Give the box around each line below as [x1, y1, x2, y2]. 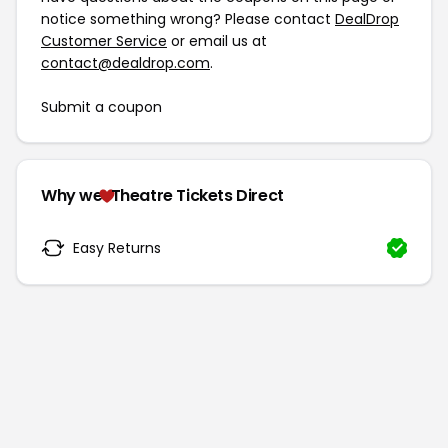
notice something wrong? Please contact [41, 9, 335, 29]
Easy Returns [73, 237, 161, 258]
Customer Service [41, 31, 167, 51]
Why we [41, 184, 103, 207]
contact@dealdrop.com [41, 53, 210, 73]
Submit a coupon [41, 97, 162, 117]
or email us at [167, 31, 267, 51]
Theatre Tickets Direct [110, 184, 284, 207]
